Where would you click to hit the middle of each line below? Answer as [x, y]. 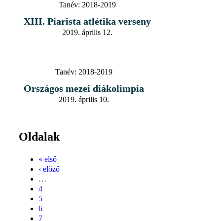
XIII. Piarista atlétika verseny [87, 21]
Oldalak [39, 136]
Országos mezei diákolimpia [84, 88]
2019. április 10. [84, 99]
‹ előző [49, 169]
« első [48, 159]
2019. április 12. [87, 32]
